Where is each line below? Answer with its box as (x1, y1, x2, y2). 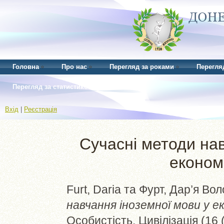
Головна (12, 63, 39, 70)
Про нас (61, 63, 87, 70)
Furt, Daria (66, 182, 121, 196)
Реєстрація (24, 105, 57, 113)
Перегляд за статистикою (12, 83, 93, 90)
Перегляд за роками (109, 63, 174, 70)
